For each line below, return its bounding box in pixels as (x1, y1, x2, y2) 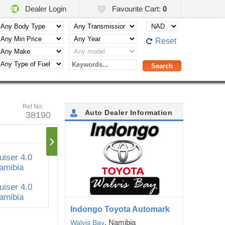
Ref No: (23, 103, 43, 110)
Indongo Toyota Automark (70, 205, 170, 213)
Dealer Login (23, 5, 66, 13)
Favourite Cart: (109, 5, 163, 13)
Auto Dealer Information (83, 108, 172, 117)
